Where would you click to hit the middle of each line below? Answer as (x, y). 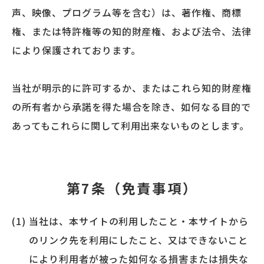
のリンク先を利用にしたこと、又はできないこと (138, 240)
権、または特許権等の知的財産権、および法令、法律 (132, 31)
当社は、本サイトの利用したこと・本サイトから (138, 221)
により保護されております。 (76, 50)
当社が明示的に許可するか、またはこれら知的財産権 (132, 88)
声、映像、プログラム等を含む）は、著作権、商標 (127, 12)
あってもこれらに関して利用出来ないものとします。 (131, 125)
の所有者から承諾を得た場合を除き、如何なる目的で (132, 106)
